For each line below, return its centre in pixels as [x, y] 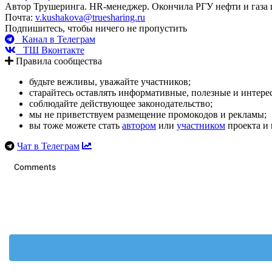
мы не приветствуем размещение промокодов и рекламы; [148, 114]
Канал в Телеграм [55, 39]
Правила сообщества [58, 61]
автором [139, 125]
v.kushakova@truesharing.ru [90, 17]
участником [201, 125]
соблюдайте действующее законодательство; [121, 103]
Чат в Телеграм [48, 146]
